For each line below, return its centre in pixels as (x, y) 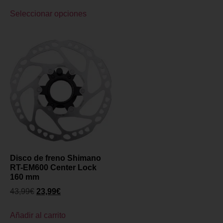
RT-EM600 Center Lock (53, 167)
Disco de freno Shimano (56, 158)
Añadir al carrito (38, 215)
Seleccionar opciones (48, 13)
